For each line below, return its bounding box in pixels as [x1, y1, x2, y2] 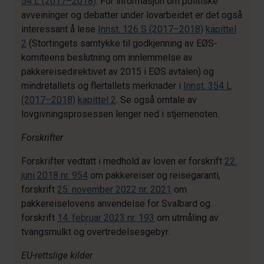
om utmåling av [154, 212, 219, 223]
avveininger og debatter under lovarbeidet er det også [21, 9, 242, 21]
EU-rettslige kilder [21, 250, 93, 261]
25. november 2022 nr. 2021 [57, 184, 171, 195]
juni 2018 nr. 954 [21, 170, 88, 181]
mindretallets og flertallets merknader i [21, 80, 183, 91]
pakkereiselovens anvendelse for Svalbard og [21, 198, 210, 209]
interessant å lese [21, 24, 98, 35]
